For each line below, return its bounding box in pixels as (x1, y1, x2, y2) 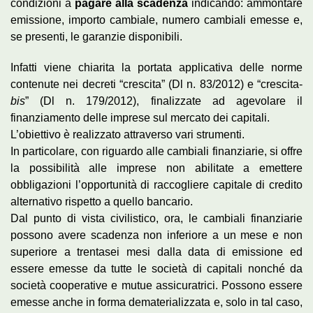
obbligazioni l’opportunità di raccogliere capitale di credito (10, 179, 303, 191)
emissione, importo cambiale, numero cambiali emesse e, (10, 14, 303, 27)
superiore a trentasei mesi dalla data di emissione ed (10, 246, 303, 259)
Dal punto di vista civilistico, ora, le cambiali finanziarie (10, 212, 303, 225)
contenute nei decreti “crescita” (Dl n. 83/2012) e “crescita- (10, 78, 303, 91)
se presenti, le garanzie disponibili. (10, 31, 182, 43)
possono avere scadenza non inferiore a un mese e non (10, 229, 303, 242)
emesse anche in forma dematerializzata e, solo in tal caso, (10, 296, 303, 309)
